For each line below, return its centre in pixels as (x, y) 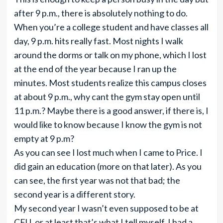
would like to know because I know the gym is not (108, 124)
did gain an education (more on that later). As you (108, 166)
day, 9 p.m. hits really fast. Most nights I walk (98, 41)
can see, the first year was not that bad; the (97, 180)
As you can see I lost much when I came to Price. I (108, 152)
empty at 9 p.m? (44, 138)
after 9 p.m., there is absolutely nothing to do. (101, 13)
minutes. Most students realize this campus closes (110, 83)
